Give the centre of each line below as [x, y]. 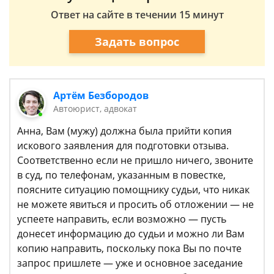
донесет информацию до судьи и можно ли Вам [131, 234]
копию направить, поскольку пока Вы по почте [129, 249]
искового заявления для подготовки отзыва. [123, 146]
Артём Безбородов [101, 95]
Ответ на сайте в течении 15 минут [137, 15]
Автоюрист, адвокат [95, 109]
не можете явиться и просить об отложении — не [135, 205]
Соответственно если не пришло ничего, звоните [135, 161]
